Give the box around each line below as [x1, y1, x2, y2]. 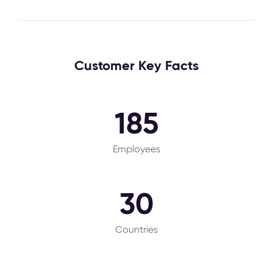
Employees [113, 143, 160, 155]
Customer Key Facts [74, 57, 199, 74]
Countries [115, 224, 158, 235]
